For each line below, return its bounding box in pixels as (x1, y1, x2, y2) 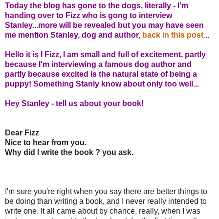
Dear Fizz (5, 128, 39, 137)
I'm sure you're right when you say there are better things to (5, 187, 207, 196)
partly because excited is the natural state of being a (5, 69, 197, 78)
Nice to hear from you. (5, 138, 87, 147)
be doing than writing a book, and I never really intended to (5, 197, 207, 205)
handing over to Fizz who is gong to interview (5, 11, 172, 20)
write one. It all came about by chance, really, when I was (5, 206, 200, 215)
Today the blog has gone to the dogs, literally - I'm (5, 1, 188, 10)
